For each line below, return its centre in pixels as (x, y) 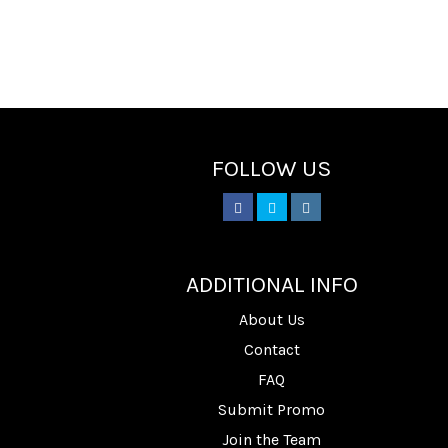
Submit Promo (272, 410)
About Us (271, 320)
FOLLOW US (272, 168)
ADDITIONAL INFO (271, 285)
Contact (271, 350)
